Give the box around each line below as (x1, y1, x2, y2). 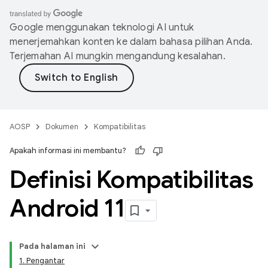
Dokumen (45, 121, 78, 132)
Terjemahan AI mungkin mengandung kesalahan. (10, 50, 226, 62)
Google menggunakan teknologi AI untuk (10, 22, 194, 33)
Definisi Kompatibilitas (10, 165, 254, 194)
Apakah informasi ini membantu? (10, 145, 126, 156)
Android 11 (10, 193, 125, 223)
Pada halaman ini (19, 241, 86, 251)
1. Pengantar (19, 255, 65, 266)
